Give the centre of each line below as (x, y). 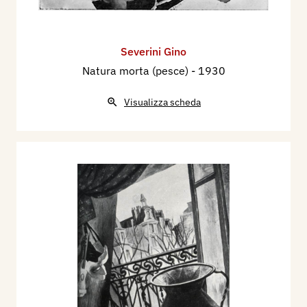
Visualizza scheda (162, 102)
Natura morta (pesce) (136, 71)
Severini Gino (153, 52)
